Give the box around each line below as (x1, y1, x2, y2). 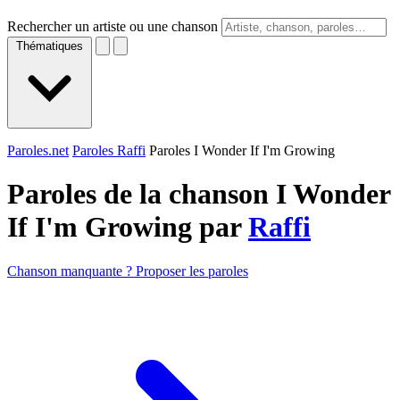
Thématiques (16, 39, 83, 53)
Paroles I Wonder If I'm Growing (149, 143, 335, 158)
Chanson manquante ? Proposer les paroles (7, 262, 248, 279)
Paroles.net (7, 143, 69, 158)
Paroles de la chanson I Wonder (7, 178, 390, 211)
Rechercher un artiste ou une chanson (7, 19, 218, 34)
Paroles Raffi (72, 143, 146, 158)
